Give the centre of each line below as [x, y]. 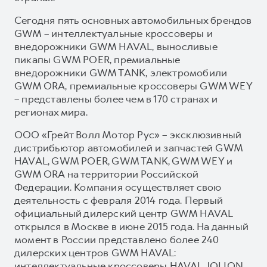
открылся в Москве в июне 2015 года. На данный [132, 226]
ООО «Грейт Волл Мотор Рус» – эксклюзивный [128, 134]
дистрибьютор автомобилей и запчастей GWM [129, 148]
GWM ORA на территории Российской [107, 174]
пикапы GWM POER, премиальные [97, 59]
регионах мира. [51, 112]
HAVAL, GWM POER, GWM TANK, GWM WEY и [124, 161]
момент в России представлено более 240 [117, 239]
